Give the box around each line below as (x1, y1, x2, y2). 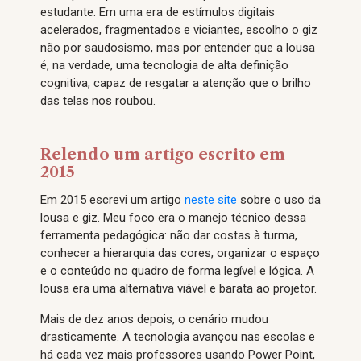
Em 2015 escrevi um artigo (40, 193, 185, 207)
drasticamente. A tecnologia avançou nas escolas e (40, 330, 315, 344)
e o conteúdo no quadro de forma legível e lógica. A (40, 263, 314, 278)
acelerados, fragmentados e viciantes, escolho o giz (40, 23, 317, 37)
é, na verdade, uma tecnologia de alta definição (40, 58, 288, 73)
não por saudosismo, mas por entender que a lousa (40, 40, 315, 55)
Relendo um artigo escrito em (40, 145, 285, 164)
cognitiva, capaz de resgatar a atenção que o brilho (40, 76, 311, 90)
